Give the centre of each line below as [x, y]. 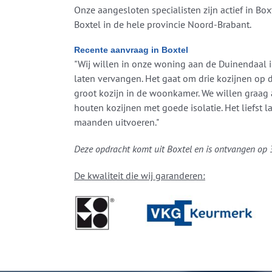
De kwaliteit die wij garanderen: [139, 176]
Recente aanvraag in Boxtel [131, 50]
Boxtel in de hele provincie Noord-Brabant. [162, 25]
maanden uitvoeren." [116, 122]
